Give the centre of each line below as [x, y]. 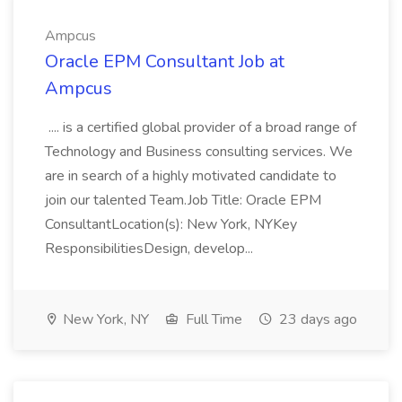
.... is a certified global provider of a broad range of [201, 127]
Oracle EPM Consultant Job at [165, 61]
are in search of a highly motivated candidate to [191, 176]
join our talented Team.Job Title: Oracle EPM [183, 200]
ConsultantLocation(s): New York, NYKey [171, 224]
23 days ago [316, 319]
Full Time [212, 319]
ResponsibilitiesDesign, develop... [151, 249]
